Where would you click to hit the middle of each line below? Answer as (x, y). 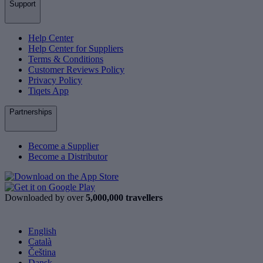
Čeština (42, 252)
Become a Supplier (63, 146)
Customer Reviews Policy (76, 70)
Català (40, 242)
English (42, 231)
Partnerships (31, 112)
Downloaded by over (45, 198)
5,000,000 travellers (124, 198)
